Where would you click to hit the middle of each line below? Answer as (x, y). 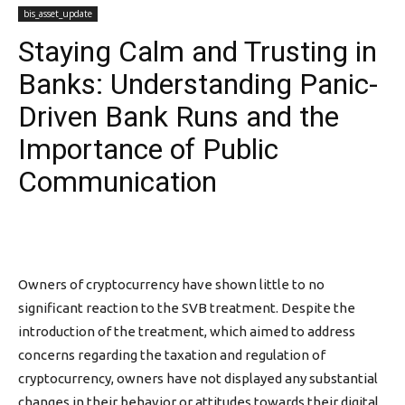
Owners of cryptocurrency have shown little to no (171, 284)
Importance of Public (148, 149)
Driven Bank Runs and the (179, 117)
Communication (118, 182)
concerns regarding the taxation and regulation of (172, 355)
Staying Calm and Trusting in (198, 52)
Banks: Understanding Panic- (198, 84)
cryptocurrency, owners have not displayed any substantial (198, 378)
